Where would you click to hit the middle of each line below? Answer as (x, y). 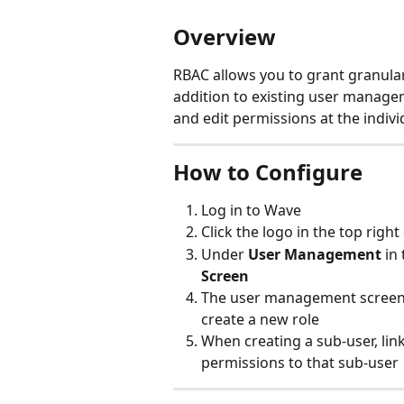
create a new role (260, 319)
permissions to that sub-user (300, 362)
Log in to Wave (251, 210)
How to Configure (268, 172)
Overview (225, 37)
